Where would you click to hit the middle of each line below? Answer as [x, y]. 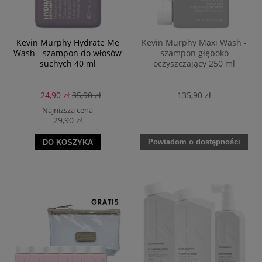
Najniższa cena [68, 110]
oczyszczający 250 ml [194, 64]
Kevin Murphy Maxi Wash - [194, 43]
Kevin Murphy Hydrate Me [68, 43]
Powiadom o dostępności [194, 142]
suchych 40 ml [68, 64]
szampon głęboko [194, 53]
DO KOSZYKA [68, 142]
